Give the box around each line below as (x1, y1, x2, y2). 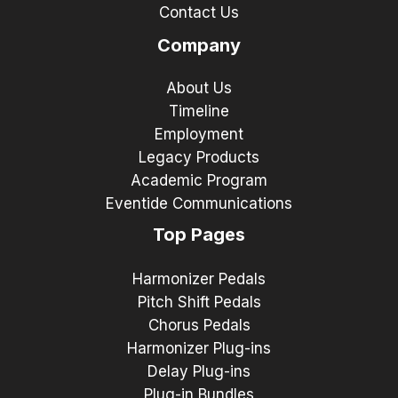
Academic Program (131, 171, 267, 189)
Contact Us (159, 4, 239, 22)
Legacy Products (139, 147, 259, 166)
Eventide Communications (106, 194, 292, 212)
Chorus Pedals (147, 316, 251, 335)
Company (157, 35, 241, 57)
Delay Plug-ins (147, 362, 251, 381)
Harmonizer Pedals (132, 270, 266, 289)
